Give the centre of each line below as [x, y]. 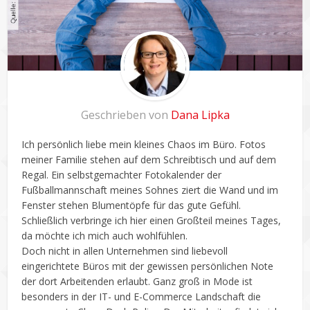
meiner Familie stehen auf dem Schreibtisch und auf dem [149, 159]
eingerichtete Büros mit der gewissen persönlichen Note [148, 266]
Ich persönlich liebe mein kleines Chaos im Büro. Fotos [144, 144]
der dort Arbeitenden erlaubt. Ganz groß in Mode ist [137, 281]
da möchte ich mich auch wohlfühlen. [105, 235]
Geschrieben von [126, 115]
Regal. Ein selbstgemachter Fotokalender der [122, 174]
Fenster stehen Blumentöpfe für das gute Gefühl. [131, 205]
